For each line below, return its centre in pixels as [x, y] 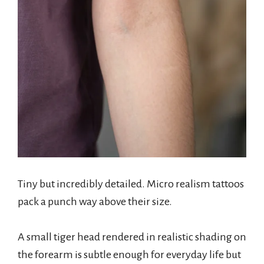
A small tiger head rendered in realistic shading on [132, 237]
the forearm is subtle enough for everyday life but [129, 254]
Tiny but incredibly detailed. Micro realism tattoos [131, 184]
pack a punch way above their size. [95, 201]
